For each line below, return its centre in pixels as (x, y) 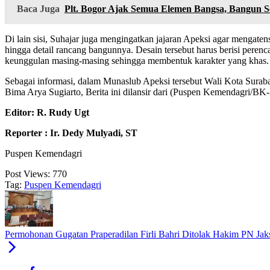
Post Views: (27, 174)
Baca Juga (38, 9)
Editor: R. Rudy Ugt (47, 113)
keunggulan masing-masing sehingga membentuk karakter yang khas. (137, 61)
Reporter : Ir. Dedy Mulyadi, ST (71, 133)
